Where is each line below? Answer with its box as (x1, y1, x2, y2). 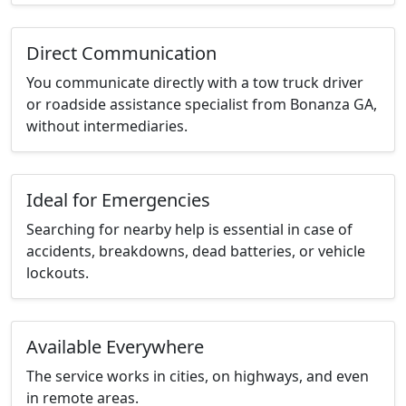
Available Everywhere (26, 334, 204, 360)
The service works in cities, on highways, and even (26, 366, 369, 387)
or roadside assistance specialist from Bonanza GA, (26, 94, 377, 115)
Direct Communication (26, 41, 217, 66)
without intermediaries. (26, 116, 188, 137)
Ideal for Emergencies (26, 188, 210, 213)
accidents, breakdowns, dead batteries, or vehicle (26, 241, 365, 262)
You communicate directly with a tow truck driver (26, 72, 363, 93)
